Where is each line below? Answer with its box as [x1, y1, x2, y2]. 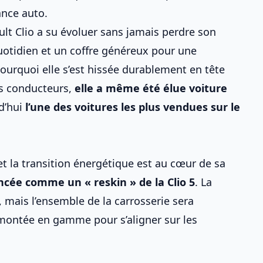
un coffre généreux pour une [54, 43, 197, 58]
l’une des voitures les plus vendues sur [25, 100, 231, 114]
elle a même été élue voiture [75, 81, 227, 95]
